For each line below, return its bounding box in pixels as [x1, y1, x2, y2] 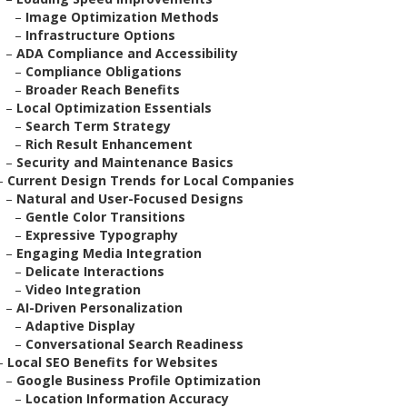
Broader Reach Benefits [25, 81, 180, 98]
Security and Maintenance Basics [16, 154, 233, 171]
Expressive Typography [25, 226, 178, 243]
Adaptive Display [25, 317, 135, 334]
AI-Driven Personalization [16, 299, 183, 316]
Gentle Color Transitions [25, 208, 185, 225]
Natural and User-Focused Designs [16, 190, 243, 207]
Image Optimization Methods [25, 8, 219, 25]
